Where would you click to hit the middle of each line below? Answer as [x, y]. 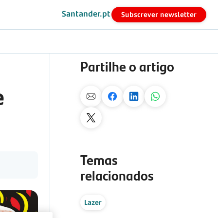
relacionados [117, 175]
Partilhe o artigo [127, 66]
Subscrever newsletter [159, 14]
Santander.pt [86, 14]
